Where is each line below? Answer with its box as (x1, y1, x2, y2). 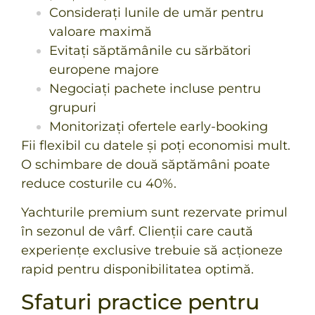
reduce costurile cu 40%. (21, 175, 176, 191)
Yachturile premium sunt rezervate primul (21, 205, 288, 221)
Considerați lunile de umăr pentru (49, 4, 264, 20)
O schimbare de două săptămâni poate (21, 156, 270, 172)
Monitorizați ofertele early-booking (49, 118, 268, 134)
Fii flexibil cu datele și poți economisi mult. (21, 137, 290, 153)
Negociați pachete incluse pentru (49, 80, 261, 96)
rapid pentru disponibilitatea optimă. (21, 262, 254, 278)
